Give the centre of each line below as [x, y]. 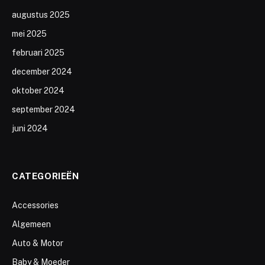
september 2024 [43, 110]
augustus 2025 [41, 15]
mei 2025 [29, 34]
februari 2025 [38, 53]
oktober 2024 [38, 91]
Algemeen [31, 224]
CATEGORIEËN [46, 176]
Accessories [35, 206]
